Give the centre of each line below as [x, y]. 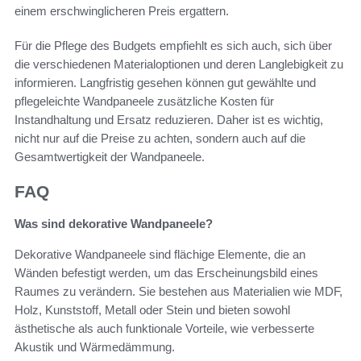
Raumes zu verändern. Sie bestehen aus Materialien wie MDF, [178, 291]
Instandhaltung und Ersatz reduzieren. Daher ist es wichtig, [169, 119]
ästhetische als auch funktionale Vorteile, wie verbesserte [164, 328]
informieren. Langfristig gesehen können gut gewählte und [165, 82]
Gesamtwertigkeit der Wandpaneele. [110, 156]
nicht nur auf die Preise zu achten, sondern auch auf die [160, 138]
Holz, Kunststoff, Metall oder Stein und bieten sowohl [152, 309]
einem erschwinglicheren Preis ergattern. [122, 10]
